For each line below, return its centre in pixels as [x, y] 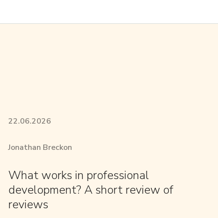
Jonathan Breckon [40, 147]
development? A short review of [91, 190]
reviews [28, 204]
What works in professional [78, 175]
